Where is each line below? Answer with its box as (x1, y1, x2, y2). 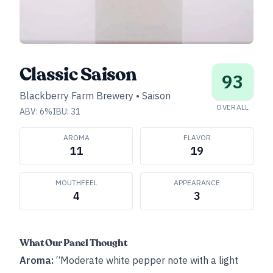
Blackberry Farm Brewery (19, 90, 133, 102)
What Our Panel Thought (19, 236, 127, 250)
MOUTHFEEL (55, 178, 97, 187)
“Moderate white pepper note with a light (54, 254, 238, 266)
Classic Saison (19, 62, 136, 87)
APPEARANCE (174, 178, 220, 187)
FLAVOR (183, 133, 211, 142)
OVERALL (216, 102, 249, 112)
